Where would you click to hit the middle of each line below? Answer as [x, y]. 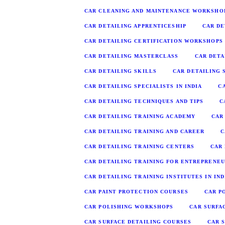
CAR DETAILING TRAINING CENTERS [139, 146]
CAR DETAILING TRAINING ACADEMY [140, 116]
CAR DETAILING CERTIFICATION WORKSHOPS [154, 41]
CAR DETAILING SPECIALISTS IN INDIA [143, 86]
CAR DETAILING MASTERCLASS [132, 56]
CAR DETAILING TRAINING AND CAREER [145, 131]
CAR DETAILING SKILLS [121, 71]
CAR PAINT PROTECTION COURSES [136, 191]
